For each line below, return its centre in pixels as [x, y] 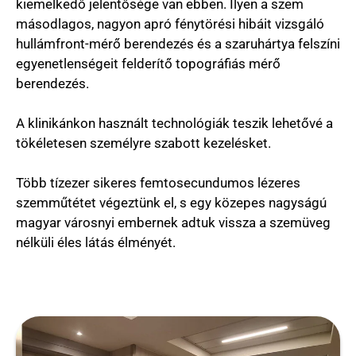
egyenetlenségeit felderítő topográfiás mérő [148, 63]
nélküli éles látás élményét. [96, 242]
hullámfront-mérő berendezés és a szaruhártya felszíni [178, 43]
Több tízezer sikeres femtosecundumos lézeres [158, 182]
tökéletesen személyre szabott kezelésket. [143, 143]
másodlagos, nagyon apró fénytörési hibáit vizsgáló [170, 23]
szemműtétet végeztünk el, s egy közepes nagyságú [171, 202]
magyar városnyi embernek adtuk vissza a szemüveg [173, 222]
